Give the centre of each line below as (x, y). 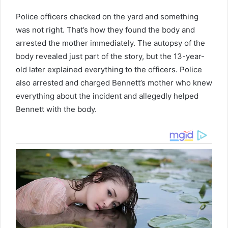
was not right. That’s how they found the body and (105, 30)
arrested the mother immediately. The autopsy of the (110, 43)
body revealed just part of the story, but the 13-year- (110, 56)
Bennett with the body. (56, 109)
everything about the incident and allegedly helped (107, 96)
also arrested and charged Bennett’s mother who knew (114, 82)
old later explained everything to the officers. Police (109, 69)
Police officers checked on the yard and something (107, 16)
